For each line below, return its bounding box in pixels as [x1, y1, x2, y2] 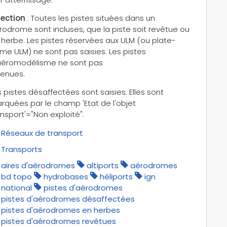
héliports [99, 171, 133, 182]
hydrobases [43, 171, 88, 182]
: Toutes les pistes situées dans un [25, 12, 155, 23]
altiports [86, 160, 119, 171]
